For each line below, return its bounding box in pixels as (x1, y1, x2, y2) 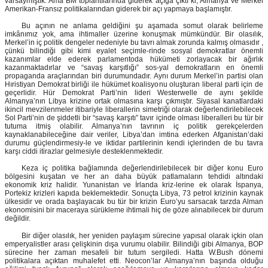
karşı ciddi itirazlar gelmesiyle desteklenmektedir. (5, 147, 165, 156)
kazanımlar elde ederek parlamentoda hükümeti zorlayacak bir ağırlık (5, 55, 263, 64)
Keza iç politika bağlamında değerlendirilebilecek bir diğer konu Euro (22, 164, 263, 173)
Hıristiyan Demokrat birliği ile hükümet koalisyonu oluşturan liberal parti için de (5, 80, 263, 89)
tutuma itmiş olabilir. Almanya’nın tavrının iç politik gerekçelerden (5, 122, 263, 131)
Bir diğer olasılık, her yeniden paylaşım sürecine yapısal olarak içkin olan (22, 231, 263, 240)
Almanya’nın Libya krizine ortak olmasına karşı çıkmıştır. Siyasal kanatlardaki (5, 97, 263, 106)
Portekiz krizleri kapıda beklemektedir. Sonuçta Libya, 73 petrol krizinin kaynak (5, 189, 263, 198)
